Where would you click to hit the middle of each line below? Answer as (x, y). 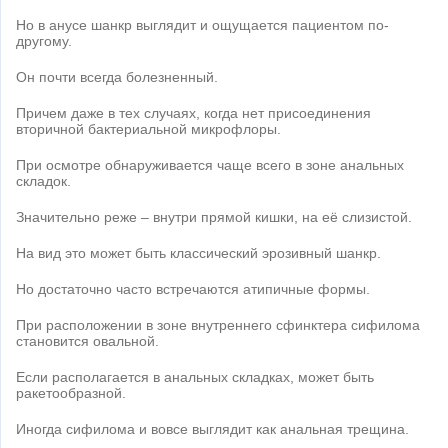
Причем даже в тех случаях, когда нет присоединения (193, 113)
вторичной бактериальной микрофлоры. (148, 129)
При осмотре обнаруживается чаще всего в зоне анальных (210, 165)
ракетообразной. (71, 393)
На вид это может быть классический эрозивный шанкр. (198, 253)
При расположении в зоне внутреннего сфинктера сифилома (218, 325)
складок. (43, 181)
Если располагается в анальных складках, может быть (195, 377)
